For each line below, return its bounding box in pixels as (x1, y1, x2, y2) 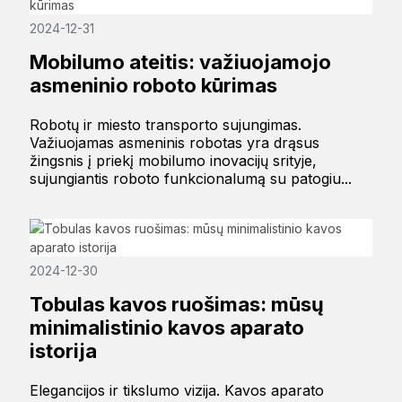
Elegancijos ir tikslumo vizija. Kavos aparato (29, 381, 324, 400)
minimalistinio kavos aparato (29, 316, 304, 340)
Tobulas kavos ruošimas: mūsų (29, 293, 324, 317)
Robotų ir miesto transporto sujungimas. (29, 116, 301, 135)
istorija (29, 339, 97, 363)
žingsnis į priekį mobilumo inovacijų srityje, (29, 152, 317, 170)
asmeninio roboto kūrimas (29, 74, 277, 98)
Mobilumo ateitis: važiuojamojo (29, 50, 331, 74)
